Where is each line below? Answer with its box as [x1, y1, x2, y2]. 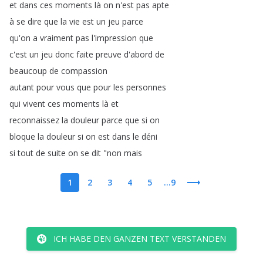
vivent [23, 98, 45, 109]
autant [9, 82, 34, 93]
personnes [126, 82, 166, 93]
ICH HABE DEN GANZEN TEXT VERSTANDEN [53, 233, 226, 244]
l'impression [92, 32, 137, 43]
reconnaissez [9, 114, 59, 126]
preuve [96, 49, 122, 60]
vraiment [40, 32, 73, 43]
